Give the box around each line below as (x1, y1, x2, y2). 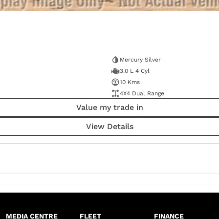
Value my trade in (76, 103, 143, 112)
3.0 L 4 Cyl (119, 67, 150, 75)
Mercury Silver (119, 56, 161, 64)
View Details (86, 122, 133, 131)
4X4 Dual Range (119, 90, 164, 97)
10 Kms (119, 79, 140, 86)
